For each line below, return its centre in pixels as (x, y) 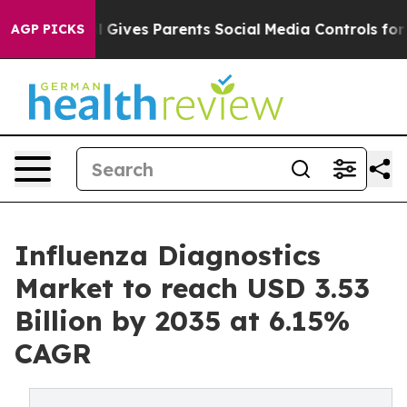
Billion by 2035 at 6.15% (182, 321)
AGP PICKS (48, 29)
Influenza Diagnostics (168, 255)
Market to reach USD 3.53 (192, 288)
